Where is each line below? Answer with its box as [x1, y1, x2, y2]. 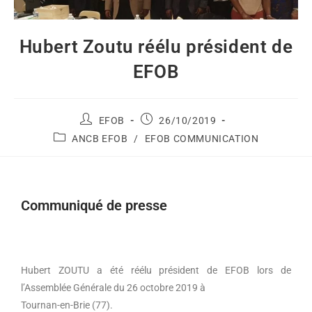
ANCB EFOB [72, 133, 128, 145]
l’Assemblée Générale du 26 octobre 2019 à [21, 282, 205, 294]
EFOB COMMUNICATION [144, 133, 259, 145]
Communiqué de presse [21, 197, 167, 214]
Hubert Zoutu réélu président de [19, 36, 293, 58]
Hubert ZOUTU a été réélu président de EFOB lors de [21, 265, 291, 276]
